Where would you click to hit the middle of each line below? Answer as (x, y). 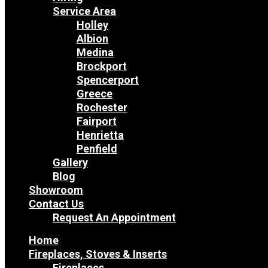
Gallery (70, 163)
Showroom (56, 190)
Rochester (102, 108)
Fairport (97, 121)
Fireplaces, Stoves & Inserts (98, 254)
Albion (92, 39)
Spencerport (108, 80)
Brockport (102, 66)
